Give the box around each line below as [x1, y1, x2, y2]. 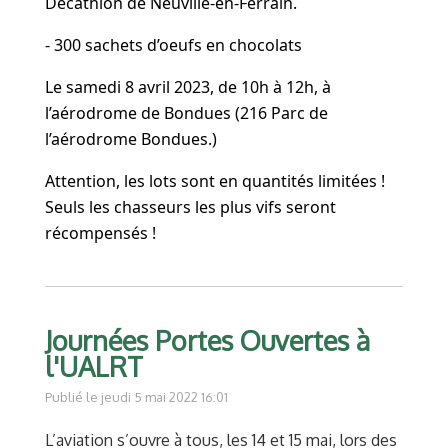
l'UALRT [45, 349, 143, 384]
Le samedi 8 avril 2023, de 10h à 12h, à [45, 76, 331, 99]
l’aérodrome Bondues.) [45, 128, 217, 151]
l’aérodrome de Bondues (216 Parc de [45, 102, 328, 125]
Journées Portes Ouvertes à [45, 323, 370, 358]
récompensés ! [45, 222, 156, 245]
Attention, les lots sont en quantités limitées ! [45, 170, 385, 193]
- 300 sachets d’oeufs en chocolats [45, 34, 302, 57]
